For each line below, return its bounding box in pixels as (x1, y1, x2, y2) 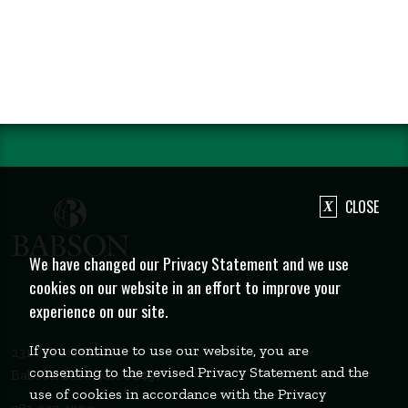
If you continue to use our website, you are (29, 341, 309, 359)
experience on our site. (29, 298, 168, 322)
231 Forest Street (11, 343, 120, 362)
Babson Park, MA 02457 (11, 366, 162, 384)
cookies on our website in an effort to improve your (29, 274, 341, 299)
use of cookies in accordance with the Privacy (29, 384, 326, 403)
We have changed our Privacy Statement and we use (29, 250, 349, 275)
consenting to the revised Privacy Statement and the (29, 362, 369, 381)
